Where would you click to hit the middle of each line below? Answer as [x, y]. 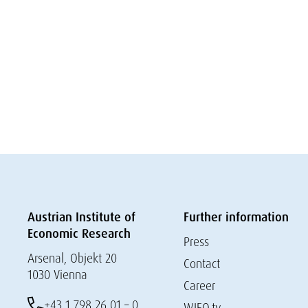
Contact [201, 264]
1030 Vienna [57, 275]
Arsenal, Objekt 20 [72, 258]
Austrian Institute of [81, 217]
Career [199, 286]
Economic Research [79, 234]
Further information [236, 217]
